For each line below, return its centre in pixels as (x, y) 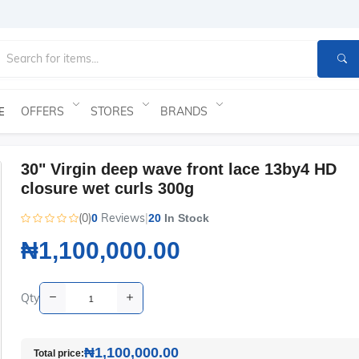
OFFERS (42, 111)
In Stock (185, 218)
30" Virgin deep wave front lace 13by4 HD (178, 169)
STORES (112, 111)
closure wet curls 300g (107, 188)
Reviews (123, 218)
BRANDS (184, 111)
